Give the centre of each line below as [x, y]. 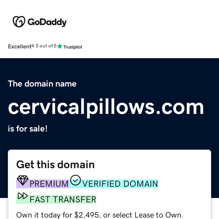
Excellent [20, 46]
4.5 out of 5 [44, 46]
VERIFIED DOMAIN [120, 184]
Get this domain [55, 164]
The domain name [42, 83]
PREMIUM [49, 184]
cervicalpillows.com [106, 106]
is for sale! [28, 128]
